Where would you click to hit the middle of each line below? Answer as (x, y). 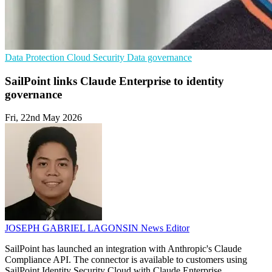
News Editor (165, 228)
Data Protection (36, 57)
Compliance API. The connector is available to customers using (126, 260)
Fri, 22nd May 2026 (43, 118)
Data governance (159, 57)
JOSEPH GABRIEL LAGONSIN (73, 228)
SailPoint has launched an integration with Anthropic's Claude (123, 249)
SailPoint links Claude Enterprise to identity (114, 81)
